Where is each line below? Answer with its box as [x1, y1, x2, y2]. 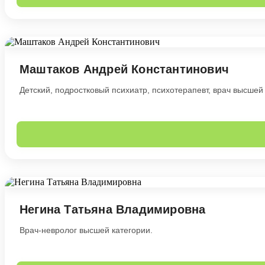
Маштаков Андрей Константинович [20, 62, 229, 76]
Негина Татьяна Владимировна [20, 202, 206, 216]
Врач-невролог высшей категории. [20, 225, 153, 235]
